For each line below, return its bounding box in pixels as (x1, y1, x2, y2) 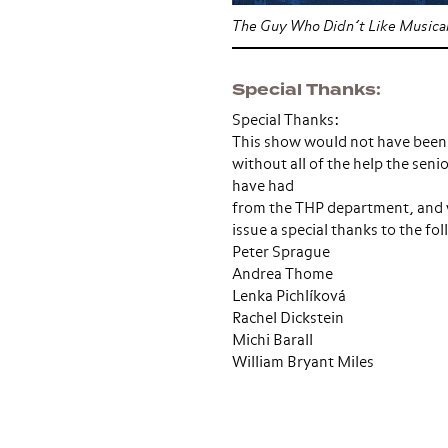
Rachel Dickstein (231, 311, 344, 326)
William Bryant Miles (231, 355, 374, 370)
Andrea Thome (231, 267, 333, 282)
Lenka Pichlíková (231, 289, 346, 304)
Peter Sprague (231, 245, 330, 260)
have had (231, 179, 294, 194)
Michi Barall (231, 333, 313, 348)
